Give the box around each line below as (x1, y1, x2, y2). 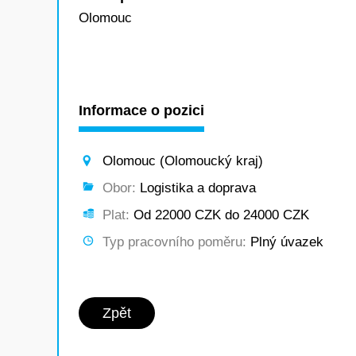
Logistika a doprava (136, 180, 256, 195)
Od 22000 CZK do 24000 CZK (130, 207, 309, 222)
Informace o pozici (79, 103, 204, 118)
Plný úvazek (246, 234, 323, 250)
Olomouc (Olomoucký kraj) (103, 153, 263, 168)
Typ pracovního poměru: (103, 234, 246, 250)
